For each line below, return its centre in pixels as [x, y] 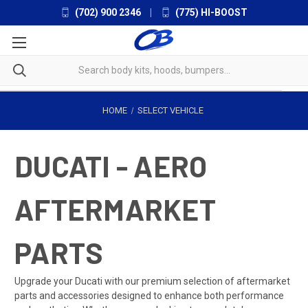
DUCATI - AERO [111, 165]
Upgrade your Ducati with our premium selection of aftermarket [152, 281]
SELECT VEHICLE [170, 110]
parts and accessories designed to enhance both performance [149, 295]
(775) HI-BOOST [210, 12]
